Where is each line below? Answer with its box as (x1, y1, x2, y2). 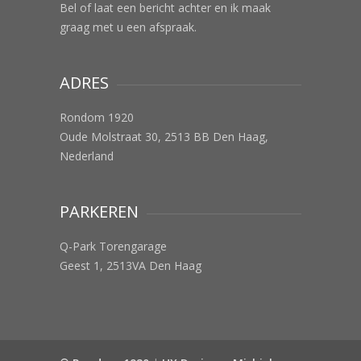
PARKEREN (60, 201, 139, 222)
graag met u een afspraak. (60, 19, 197, 35)
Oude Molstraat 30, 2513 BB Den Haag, (60, 129, 268, 144)
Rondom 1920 (60, 110, 134, 125)
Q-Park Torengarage (60, 239, 167, 254)
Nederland (60, 148, 114, 164)
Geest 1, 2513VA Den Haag (60, 258, 201, 273)
